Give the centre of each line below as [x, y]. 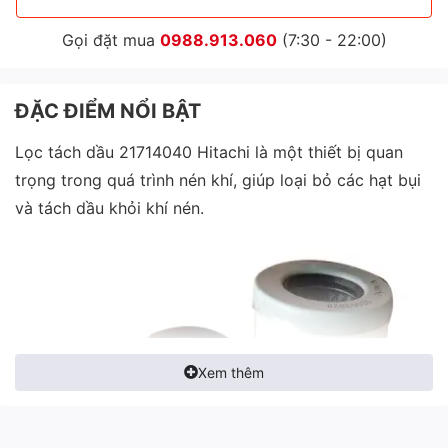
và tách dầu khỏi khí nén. [109, 207]
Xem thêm [231, 372]
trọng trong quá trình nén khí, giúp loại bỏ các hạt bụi [218, 179]
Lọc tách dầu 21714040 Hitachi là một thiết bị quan [209, 151]
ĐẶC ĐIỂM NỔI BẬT [108, 110]
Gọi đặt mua [110, 39]
